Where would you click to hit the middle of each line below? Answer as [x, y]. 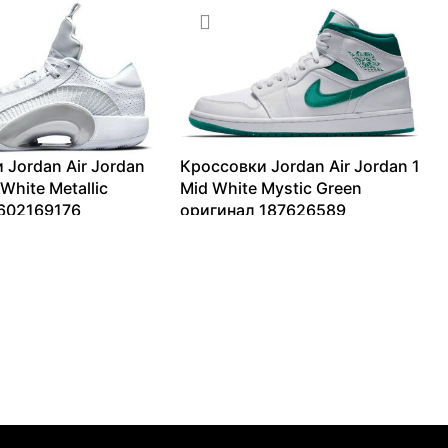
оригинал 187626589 [263, 209]
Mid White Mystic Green [271, 187]
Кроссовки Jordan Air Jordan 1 [300, 165]
